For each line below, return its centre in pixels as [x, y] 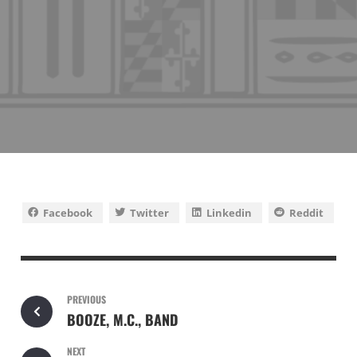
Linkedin [229, 212]
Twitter [150, 212]
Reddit [307, 212]
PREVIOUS [86, 299]
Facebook [68, 212]
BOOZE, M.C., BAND [122, 320]
